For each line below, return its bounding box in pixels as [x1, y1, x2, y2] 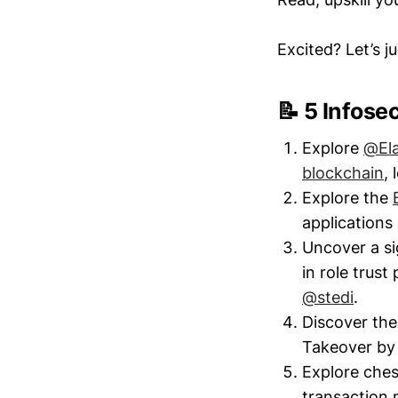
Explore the [302, 188, 393, 208]
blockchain [302, 163, 384, 183]
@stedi [302, 288, 354, 307]
